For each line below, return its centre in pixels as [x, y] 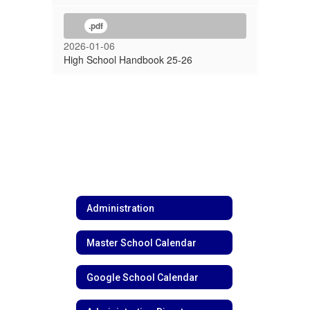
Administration [120, 208]
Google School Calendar [143, 277]
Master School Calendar [142, 243]
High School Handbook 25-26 [128, 60]
